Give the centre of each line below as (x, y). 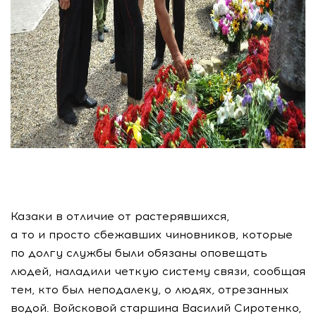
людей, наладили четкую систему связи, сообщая (158, 271)
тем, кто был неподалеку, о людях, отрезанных (150, 290)
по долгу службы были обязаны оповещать (139, 253)
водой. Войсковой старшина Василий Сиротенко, (156, 308)
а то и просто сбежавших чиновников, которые (152, 235)
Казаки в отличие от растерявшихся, (120, 216)
